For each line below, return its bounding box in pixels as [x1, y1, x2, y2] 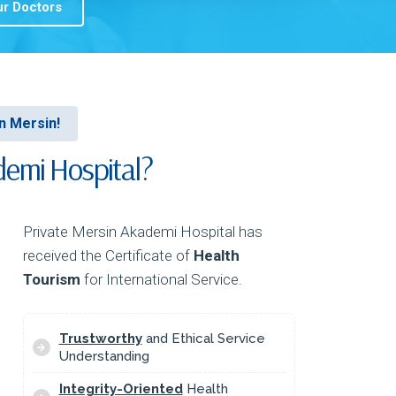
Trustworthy [58, 331, 142, 347]
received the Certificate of [22, 247, 194, 265]
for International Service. [80, 270, 242, 289]
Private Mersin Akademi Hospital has [22, 223, 263, 241]
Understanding [58, 348, 149, 365]
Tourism [22, 270, 80, 289]
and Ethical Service [141, 331, 265, 347]
